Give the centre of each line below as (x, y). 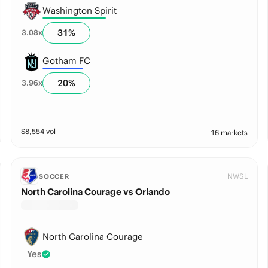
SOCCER (54, 176)
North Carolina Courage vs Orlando (95, 192)
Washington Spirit (79, 10)
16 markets (229, 133)
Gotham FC (66, 60)
